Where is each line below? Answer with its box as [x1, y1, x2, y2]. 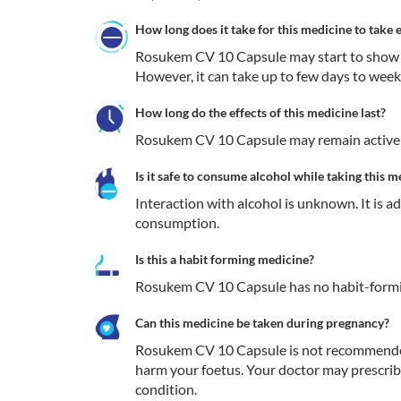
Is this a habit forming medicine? [135, 252, 314, 267]
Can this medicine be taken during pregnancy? [135, 315, 389, 330]
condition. [135, 380, 197, 397]
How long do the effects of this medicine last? [135, 105, 386, 120]
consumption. [135, 214, 219, 231]
